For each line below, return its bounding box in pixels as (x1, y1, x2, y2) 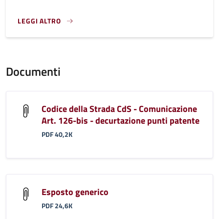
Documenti (6, 62, 61, 80)
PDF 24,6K (42, 200, 72, 211)
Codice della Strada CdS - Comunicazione (42, 102, 197, 115)
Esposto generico (42, 185, 109, 198)
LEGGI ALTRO (18, 15, 61, 26)
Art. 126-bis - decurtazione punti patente (42, 113, 199, 127)
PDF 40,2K (42, 129, 72, 139)
